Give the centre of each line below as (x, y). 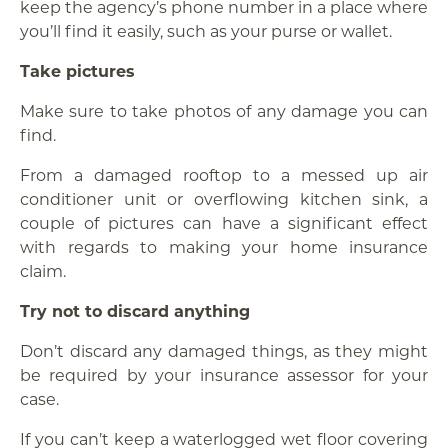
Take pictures (80, 70)
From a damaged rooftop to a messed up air (224, 174)
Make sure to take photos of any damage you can (224, 110)
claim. (43, 270)
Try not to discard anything (137, 310)
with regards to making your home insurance (224, 246)
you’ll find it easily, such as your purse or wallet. (206, 30)
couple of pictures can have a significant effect (224, 222)
